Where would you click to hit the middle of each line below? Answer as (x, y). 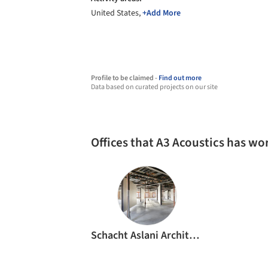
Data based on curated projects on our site (154, 87)
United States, (117, 13)
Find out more (180, 78)
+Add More (162, 13)
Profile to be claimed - (125, 78)
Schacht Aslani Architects (194, 235)
